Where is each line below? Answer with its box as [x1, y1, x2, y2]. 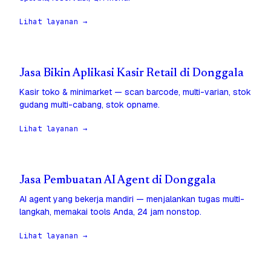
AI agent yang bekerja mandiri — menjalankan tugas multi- [19, 194, 244, 205]
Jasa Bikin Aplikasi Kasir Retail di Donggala [19, 68, 244, 80]
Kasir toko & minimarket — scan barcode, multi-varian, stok [19, 87, 251, 98]
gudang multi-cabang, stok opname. [19, 99, 160, 111]
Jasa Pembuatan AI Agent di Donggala [19, 175, 216, 187]
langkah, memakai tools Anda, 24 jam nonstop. [19, 206, 201, 218]
